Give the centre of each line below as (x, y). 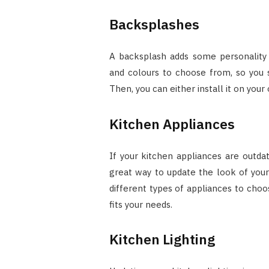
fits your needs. (141, 204)
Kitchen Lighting (162, 239)
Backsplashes (154, 24)
